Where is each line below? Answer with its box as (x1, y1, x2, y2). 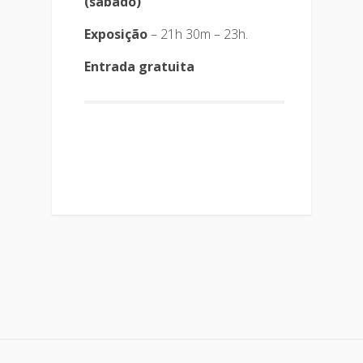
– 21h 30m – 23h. (147, 25, 248, 43)
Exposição (84, 25, 147, 43)
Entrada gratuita (84, 58, 194, 75)
